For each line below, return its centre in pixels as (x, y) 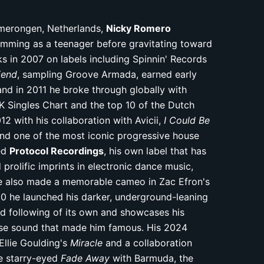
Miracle (87, 242)
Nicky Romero (139, 28)
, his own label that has (155, 151)
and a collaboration (148, 242)
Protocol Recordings (57, 151)
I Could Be (187, 120)
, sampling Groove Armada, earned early (107, 74)
